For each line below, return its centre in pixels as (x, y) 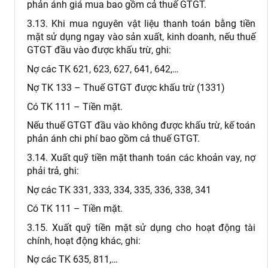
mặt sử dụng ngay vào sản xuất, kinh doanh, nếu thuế (141, 36)
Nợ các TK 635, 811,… (72, 260)
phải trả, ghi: (53, 170)
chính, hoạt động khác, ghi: (84, 240)
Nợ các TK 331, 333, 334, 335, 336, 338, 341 (119, 190)
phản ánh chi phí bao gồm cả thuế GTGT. (113, 139)
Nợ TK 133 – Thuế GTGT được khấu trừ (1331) (126, 88)
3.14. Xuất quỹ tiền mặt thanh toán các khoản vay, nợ (141, 157)
